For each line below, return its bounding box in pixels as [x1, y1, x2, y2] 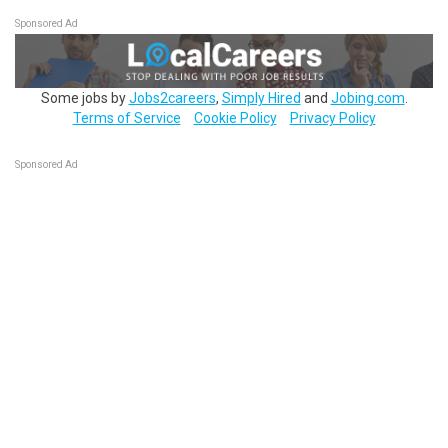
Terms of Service [72, 109, 181, 126]
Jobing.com [330, 89, 405, 106]
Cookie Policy [193, 109, 277, 126]
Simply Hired [221, 89, 301, 106]
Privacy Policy [289, 109, 376, 126]
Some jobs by [40, 89, 129, 106]
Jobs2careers [128, 89, 216, 106]
